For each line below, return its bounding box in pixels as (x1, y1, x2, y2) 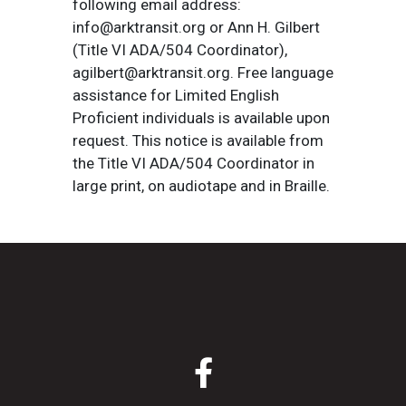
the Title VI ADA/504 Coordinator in (72, 154, 314, 172)
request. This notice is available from (72, 131, 324, 150)
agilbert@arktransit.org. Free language (72, 63, 333, 82)
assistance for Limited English (72, 86, 279, 104)
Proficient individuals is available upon (72, 109, 330, 127)
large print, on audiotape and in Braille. (72, 177, 330, 195)
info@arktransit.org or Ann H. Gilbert (72, 18, 320, 36)
